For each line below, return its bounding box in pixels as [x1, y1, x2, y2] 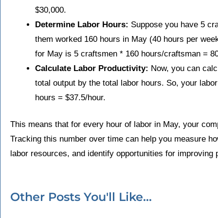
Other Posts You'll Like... [10, 190, 152, 204]
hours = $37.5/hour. [35, 92, 106, 102]
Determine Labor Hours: [35, 19, 128, 29]
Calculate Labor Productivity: [35, 63, 148, 73]
